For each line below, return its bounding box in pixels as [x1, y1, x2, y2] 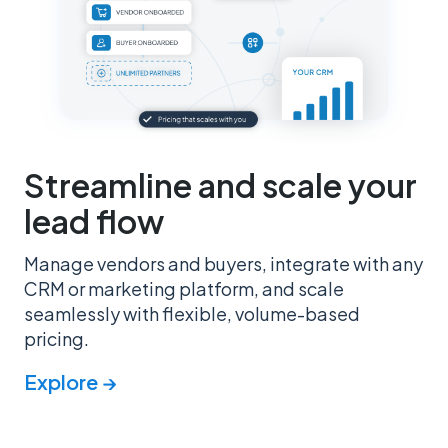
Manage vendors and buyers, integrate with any [24, 251, 423, 275]
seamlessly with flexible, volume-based [24, 301, 360, 325]
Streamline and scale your [24, 164, 417, 205]
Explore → [24, 368, 117, 394]
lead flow [24, 200, 164, 241]
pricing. [24, 326, 89, 350]
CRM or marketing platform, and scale [24, 276, 344, 300]
